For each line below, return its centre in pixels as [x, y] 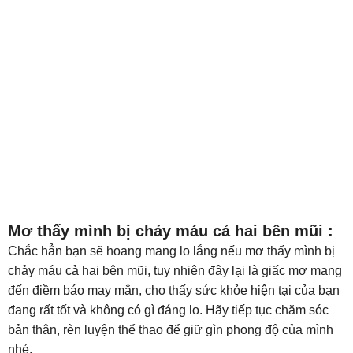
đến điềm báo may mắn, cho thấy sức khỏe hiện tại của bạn [174, 290]
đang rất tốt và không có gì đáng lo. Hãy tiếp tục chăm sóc [168, 310]
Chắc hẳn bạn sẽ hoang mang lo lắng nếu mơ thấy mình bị [171, 251]
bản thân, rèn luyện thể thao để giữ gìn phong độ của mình [172, 330]
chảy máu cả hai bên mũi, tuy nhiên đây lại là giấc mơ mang [175, 271]
